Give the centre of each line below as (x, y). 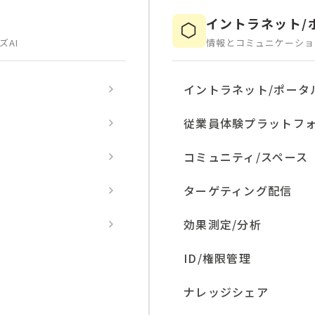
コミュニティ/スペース (246, 157)
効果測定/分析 (223, 224)
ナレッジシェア (226, 292)
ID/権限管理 (217, 258)
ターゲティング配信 (238, 191)
